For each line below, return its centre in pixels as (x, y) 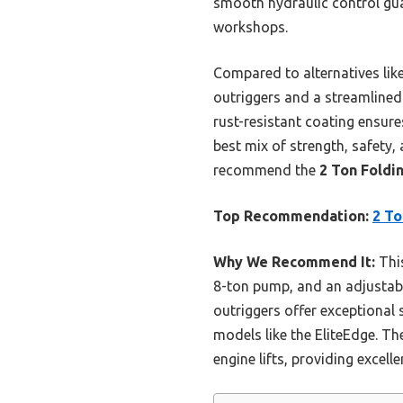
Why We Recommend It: (294, 262)
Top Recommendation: (291, 216)
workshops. (251, 27)
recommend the (266, 170)
